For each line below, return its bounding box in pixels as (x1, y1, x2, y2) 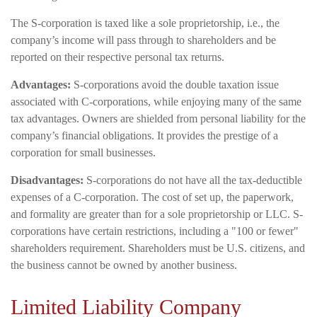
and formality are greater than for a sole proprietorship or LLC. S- (11, 207, 303, 220)
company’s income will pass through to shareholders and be (11, 33, 276, 46)
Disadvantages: (11, 173, 83, 186)
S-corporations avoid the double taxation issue (71, 78, 279, 91)
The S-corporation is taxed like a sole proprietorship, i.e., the (11, 16, 279, 29)
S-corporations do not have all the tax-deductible (83, 173, 302, 186)
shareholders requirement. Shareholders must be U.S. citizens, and (11, 241, 305, 254)
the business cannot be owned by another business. (11, 258, 237, 271)
